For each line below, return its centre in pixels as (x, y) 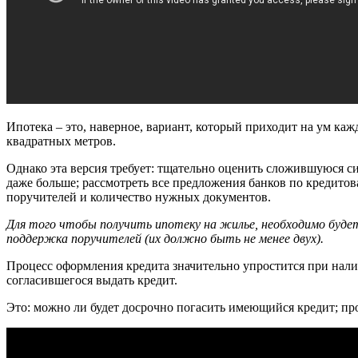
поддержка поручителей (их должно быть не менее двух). (165, 239)
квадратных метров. (61, 141)
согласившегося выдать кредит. (92, 280)
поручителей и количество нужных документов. (139, 197)
